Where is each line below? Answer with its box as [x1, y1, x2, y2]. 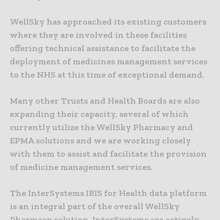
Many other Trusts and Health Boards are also [10, 95, 200, 107]
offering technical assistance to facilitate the [10, 43, 195, 54]
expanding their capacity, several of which [10, 109, 189, 120]
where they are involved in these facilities [10, 29, 187, 41]
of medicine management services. [10, 162, 153, 173]
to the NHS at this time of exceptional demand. [10, 69, 204, 81]
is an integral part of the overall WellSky [10, 201, 180, 212]
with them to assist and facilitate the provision [10, 148, 207, 160]
